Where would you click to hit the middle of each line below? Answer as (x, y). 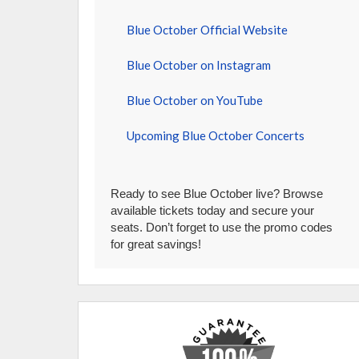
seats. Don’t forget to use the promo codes (222, 227)
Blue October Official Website (208, 30)
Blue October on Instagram (199, 65)
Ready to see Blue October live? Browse (217, 194)
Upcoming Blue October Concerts (216, 135)
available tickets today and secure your (213, 210)
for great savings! (156, 244)
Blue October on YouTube (195, 100)
